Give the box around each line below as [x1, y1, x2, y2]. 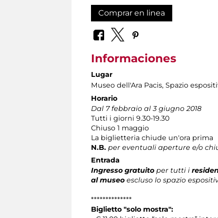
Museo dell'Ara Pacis [91, 81, 162, 90]
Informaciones [91, 52, 176, 66]
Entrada [91, 156, 120, 165]
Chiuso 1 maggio [91, 124, 149, 133]
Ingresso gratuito [91, 166, 154, 175]
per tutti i [154, 166, 192, 175]
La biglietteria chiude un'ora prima [91, 133, 217, 143]
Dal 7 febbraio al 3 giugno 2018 [91, 104, 203, 113]
